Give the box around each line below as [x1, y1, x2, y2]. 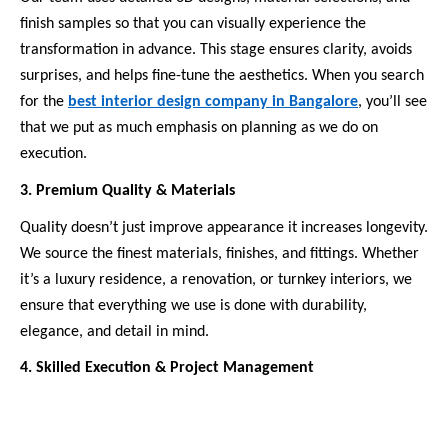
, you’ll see [358, 94, 427, 111]
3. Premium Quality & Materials [20, 182, 235, 199]
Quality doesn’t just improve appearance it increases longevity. [20, 219, 428, 236]
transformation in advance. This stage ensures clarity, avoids [20, 42, 412, 59]
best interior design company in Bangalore [68, 94, 358, 111]
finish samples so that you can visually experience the [20, 16, 366, 33]
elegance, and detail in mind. [20, 323, 209, 340]
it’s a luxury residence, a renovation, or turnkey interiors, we [20, 271, 412, 288]
